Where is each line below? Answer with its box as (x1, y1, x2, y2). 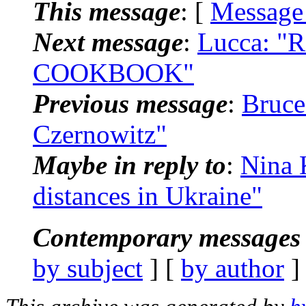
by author (181, 253, 284, 283)
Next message (33, 27, 183, 57)
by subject (33, 253, 143, 283)
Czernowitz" (33, 119, 167, 149)
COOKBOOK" (33, 57, 194, 87)
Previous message (33, 88, 227, 118)
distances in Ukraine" (33, 180, 262, 210)
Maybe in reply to (33, 150, 226, 180)
